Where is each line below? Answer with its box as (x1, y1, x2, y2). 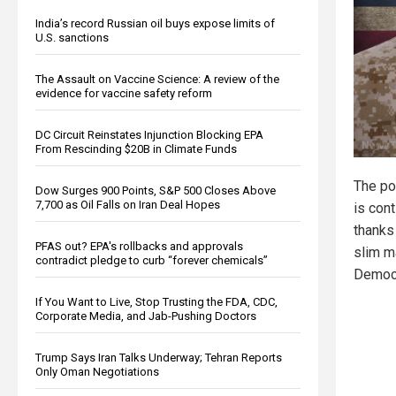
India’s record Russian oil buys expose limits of (35, 16, 275, 30)
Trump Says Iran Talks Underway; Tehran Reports (35, 350, 282, 364)
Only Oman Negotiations (35, 364, 159, 378)
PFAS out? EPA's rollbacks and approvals (35, 239, 243, 253)
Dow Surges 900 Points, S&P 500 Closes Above (35, 183, 276, 197)
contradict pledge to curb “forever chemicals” (35, 253, 268, 267)
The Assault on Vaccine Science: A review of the (35, 72, 279, 86)
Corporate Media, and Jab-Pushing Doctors (35, 308, 256, 323)
